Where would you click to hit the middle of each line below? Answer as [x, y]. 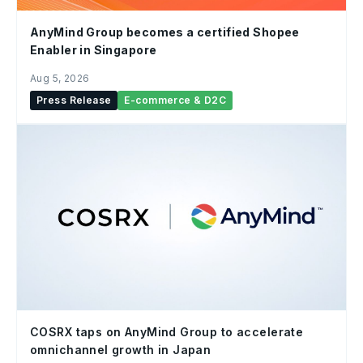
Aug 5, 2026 [60, 79]
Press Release [74, 100]
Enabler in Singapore [94, 50]
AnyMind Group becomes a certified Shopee [165, 32]
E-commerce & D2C [175, 100]
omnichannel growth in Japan [121, 349]
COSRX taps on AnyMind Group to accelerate [167, 331]
